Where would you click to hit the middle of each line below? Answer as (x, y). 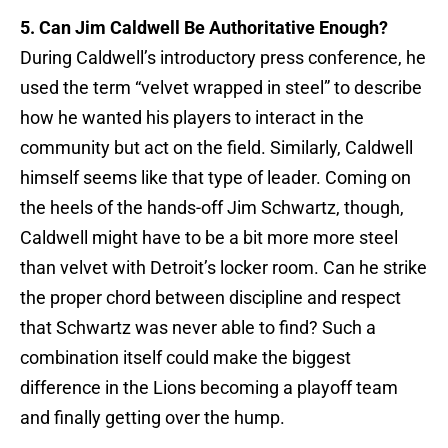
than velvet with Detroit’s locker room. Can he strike (223, 268)
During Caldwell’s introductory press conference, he (223, 58)
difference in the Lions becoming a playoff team (209, 388)
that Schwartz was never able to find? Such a (198, 328)
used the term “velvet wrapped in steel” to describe (221, 88)
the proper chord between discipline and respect (210, 298)
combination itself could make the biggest (185, 358)
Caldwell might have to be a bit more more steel (209, 238)
